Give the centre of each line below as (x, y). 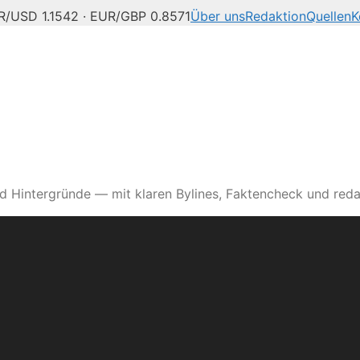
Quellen (329, 16)
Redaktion (276, 16)
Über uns (218, 16)
